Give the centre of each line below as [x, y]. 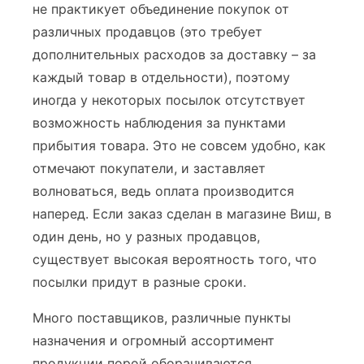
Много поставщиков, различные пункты [162, 318]
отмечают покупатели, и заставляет [149, 168]
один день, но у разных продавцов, [146, 236]
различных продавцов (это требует [147, 32]
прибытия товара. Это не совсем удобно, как [179, 145]
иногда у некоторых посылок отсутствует [169, 100]
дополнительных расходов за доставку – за [174, 54]
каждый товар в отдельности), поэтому [161, 77]
